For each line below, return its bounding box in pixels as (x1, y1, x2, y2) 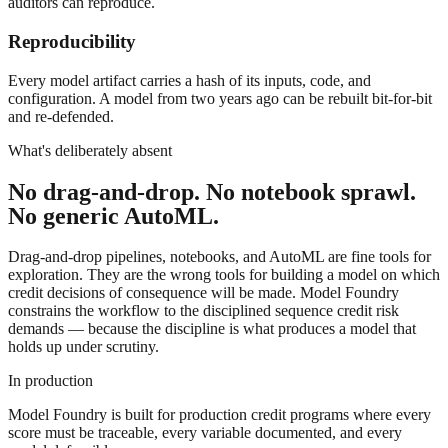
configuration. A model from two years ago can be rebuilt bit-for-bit (8, 89, 432, 107)
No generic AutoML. (8, 202, 219, 229)
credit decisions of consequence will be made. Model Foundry (8, 283, 399, 301)
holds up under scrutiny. (8, 337, 159, 355)
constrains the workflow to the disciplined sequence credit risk (8, 301, 399, 319)
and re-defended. (8, 107, 114, 125)
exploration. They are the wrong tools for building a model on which (8, 265, 440, 283)
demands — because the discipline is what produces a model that (8, 319, 416, 337)
